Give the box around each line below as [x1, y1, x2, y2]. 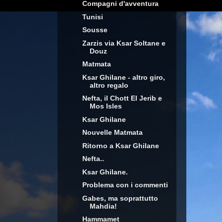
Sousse [82, 26, 108, 34]
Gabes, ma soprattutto [82, 194, 158, 202]
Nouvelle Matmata [82, 128, 143, 136]
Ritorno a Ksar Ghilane [82, 141, 159, 150]
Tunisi [82, 12, 103, 21]
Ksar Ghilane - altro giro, [82, 73, 165, 81]
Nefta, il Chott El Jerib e [82, 94, 162, 102]
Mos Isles [89, 102, 122, 110]
